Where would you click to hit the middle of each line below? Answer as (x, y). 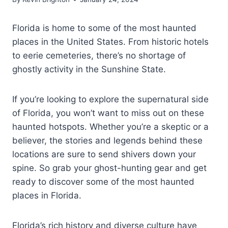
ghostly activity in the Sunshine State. (89, 69)
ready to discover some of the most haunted (103, 182)
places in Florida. (47, 196)
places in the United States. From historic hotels (110, 42)
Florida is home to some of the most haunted (104, 28)
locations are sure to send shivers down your (104, 154)
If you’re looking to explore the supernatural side (110, 99)
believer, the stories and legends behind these (107, 141)
